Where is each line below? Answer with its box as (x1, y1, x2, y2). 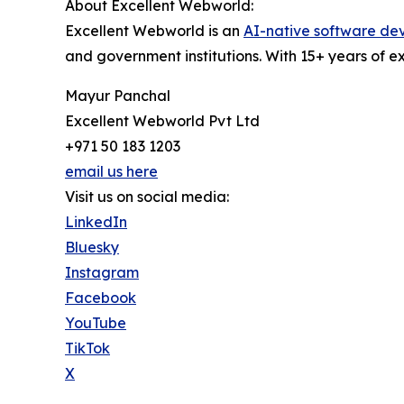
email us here (65, 162, 158, 181)
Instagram (65, 263, 139, 282)
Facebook (65, 289, 136, 308)
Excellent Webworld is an (65, 22, 243, 41)
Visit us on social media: (65, 188, 229, 207)
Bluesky (65, 238, 119, 257)
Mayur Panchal (65, 87, 170, 106)
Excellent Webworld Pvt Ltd (65, 112, 260, 131)
